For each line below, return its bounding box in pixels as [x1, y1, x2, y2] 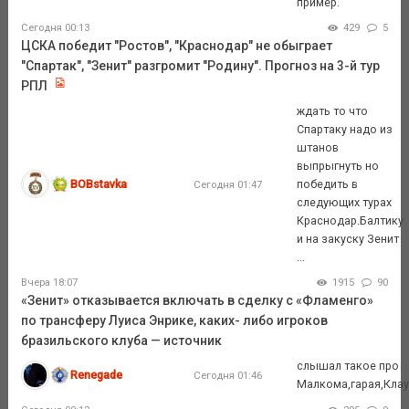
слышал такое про [297, 358, 400, 372]
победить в [297, 176, 359, 191]
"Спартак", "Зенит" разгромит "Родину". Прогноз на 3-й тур [20, 58, 380, 74]
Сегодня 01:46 [193, 368, 262, 382]
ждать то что [297, 103, 369, 118]
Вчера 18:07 [20, 277, 78, 289]
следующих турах [297, 194, 393, 209]
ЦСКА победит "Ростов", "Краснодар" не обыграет [20, 38, 332, 54]
